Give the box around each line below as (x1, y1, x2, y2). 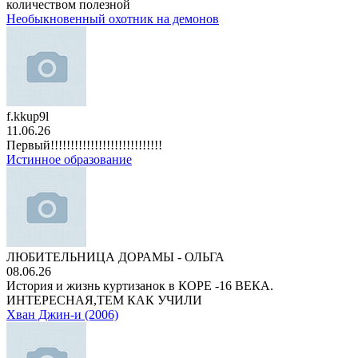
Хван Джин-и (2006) (6, 308, 118, 321)
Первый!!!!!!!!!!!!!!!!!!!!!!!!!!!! (6, 138, 162, 152)
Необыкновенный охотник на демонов (6, 12, 219, 26)
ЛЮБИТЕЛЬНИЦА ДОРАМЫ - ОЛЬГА (6, 250, 225, 264)
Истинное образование (6, 153, 132, 166)
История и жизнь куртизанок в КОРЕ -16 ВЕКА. (6, 279, 273, 292)
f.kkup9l (6, 109, 49, 123)
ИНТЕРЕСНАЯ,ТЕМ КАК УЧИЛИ (6, 293, 202, 307)
